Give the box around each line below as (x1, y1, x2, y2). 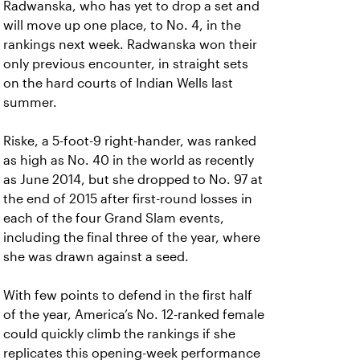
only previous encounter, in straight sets (3, 57, 248, 71)
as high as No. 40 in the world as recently (3, 153, 254, 167)
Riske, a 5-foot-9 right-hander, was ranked (3, 134, 256, 148)
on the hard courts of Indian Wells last (3, 76, 233, 90)
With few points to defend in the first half (3, 288, 252, 302)
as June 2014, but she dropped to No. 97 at (3, 173, 263, 186)
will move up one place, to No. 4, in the (3, 18, 241, 32)
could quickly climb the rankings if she (3, 327, 235, 341)
